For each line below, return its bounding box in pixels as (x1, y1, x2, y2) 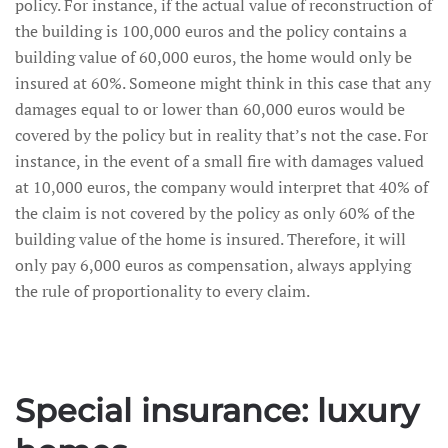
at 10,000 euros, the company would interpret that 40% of (15, 176, 428, 198)
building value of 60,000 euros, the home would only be (15, 46, 412, 68)
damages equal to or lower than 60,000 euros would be (15, 98, 405, 120)
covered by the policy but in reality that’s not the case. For (15, 124, 428, 146)
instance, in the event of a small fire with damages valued (15, 150, 424, 172)
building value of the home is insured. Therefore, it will (15, 228, 406, 250)
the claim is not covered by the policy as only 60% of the (15, 202, 415, 224)
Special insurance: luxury (15, 391, 419, 430)
